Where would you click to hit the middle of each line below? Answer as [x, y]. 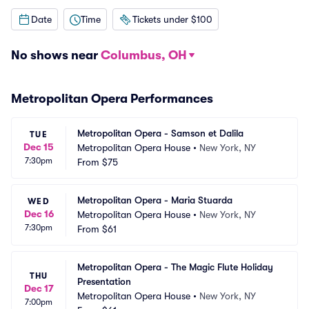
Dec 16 [39, 214]
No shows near [56, 55]
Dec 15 [39, 147]
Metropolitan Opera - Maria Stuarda [155, 200]
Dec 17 [39, 288]
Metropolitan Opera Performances [112, 99]
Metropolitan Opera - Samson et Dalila [160, 133]
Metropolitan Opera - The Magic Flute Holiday [175, 267]
